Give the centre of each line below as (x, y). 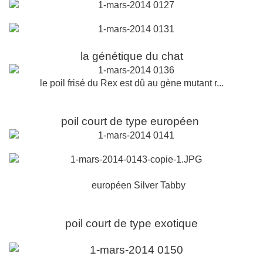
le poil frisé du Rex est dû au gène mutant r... (131, 83)
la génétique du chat (131, 56)
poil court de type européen (131, 122)
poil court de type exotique (131, 224)
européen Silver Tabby (139, 186)
